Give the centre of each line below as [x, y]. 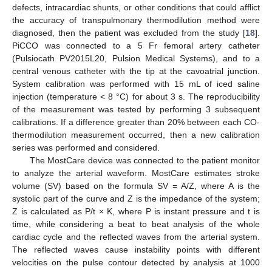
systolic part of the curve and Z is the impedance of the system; [136, 198]
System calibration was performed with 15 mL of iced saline [136, 83]
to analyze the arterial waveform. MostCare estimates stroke [136, 173]
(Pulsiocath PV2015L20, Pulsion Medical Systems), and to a [136, 58]
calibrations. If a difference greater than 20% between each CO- [136, 122]
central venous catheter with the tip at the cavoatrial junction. [136, 71]
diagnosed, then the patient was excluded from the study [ [129, 32]
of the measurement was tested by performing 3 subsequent [136, 109]
